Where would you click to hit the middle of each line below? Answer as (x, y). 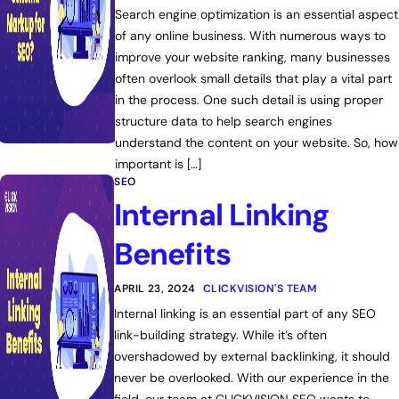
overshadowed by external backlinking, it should (252, 356)
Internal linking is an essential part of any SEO (245, 313)
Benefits (172, 254)
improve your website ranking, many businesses (252, 57)
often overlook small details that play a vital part (253, 78)
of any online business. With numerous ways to (250, 36)
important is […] (158, 164)
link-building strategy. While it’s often (221, 335)
